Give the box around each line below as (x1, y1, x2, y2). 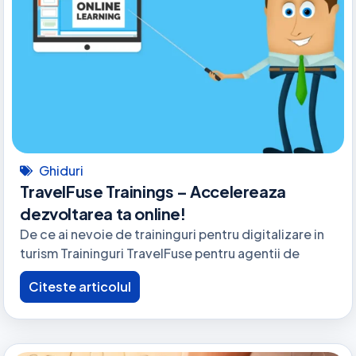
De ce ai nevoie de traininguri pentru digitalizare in (20, 226, 325, 243)
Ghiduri (39, 162, 84, 180)
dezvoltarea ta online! (20, 203, 186, 224)
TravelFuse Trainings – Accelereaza (20, 181, 286, 202)
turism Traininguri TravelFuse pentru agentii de (20, 245, 300, 262)
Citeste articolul (29, 277, 132, 295)
